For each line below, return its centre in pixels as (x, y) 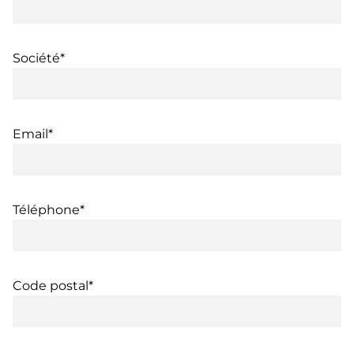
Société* (39, 58)
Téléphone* (49, 209)
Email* (33, 134)
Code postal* (53, 285)
